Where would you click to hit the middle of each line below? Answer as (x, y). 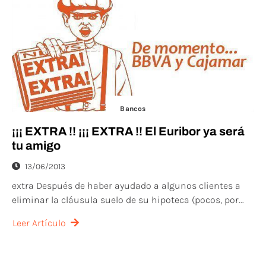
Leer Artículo (39, 223)
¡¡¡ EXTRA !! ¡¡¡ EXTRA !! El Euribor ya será (128, 131)
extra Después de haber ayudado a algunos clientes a (126, 186)
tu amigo (36, 145)
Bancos (133, 109)
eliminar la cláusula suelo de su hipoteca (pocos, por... (128, 200)
